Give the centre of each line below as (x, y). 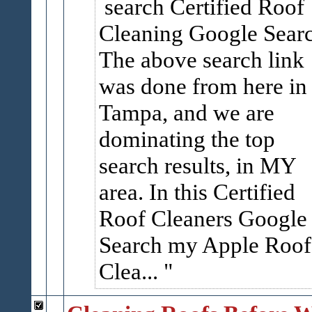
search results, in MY (197, 165)
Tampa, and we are (186, 112)
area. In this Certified (197, 192)
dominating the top (187, 139)
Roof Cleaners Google (203, 218)
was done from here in (203, 86)
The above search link (201, 60)
